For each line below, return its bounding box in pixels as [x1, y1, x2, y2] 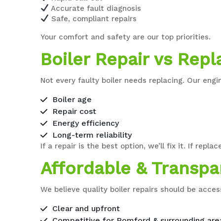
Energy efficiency [52, 118, 119, 128]
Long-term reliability [52, 130, 132, 140]
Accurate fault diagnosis [49, 3, 142, 13]
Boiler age [52, 94, 92, 104]
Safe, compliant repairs [49, 14, 137, 23]
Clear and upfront [52, 203, 120, 213]
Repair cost [52, 106, 97, 116]
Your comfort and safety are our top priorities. [40, 32, 211, 41]
